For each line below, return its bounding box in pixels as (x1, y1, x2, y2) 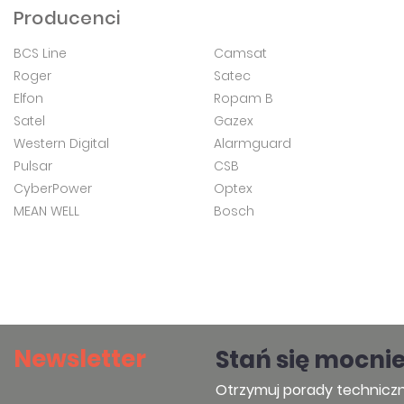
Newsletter (14, 343, 146, 375)
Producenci (14, 5, 121, 31)
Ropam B (213, 89, 273, 107)
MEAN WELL (14, 202, 79, 220)
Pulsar (14, 157, 52, 175)
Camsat (213, 44, 267, 62)
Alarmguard (213, 134, 291, 152)
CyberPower (14, 179, 92, 197)
